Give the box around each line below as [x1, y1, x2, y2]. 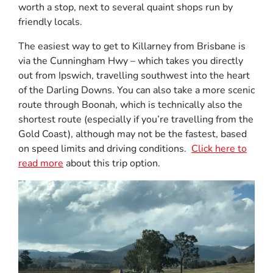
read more [18, 157, 63, 170]
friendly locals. [18, 15, 82, 29]
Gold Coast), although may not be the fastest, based [18, 127, 247, 141]
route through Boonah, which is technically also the [18, 98, 243, 112]
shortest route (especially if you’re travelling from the [18, 113, 253, 126]
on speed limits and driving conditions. [18, 142, 191, 155]
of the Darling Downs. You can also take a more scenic [18, 83, 255, 97]
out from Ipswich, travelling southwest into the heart [18, 69, 250, 82]
